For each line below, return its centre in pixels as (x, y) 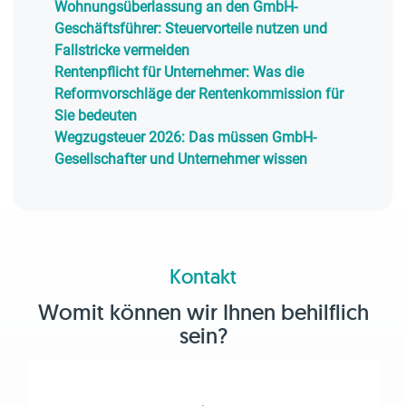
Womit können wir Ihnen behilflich (203, 312)
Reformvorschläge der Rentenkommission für (199, 94)
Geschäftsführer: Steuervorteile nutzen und (191, 29)
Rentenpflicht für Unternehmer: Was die (179, 72)
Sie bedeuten (96, 116)
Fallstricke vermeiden (122, 50)
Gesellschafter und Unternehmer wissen (181, 159)
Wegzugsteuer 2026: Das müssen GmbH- (185, 137)
